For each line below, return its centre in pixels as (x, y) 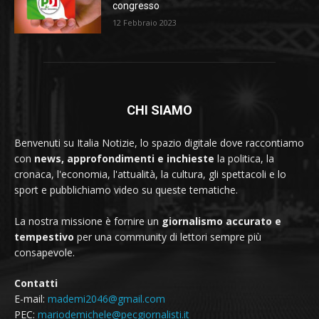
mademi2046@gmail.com (106, 298)
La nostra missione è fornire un (88, 221)
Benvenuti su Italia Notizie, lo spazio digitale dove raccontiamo (159, 142)
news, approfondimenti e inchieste (124, 158)
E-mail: (31, 298)
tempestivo (44, 236)
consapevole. (45, 252)
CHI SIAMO (159, 110)
